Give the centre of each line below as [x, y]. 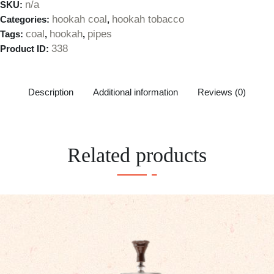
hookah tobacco [148, 20]
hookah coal [80, 20]
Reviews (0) [222, 92]
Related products [137, 155]
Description [51, 92]
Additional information [135, 92]
